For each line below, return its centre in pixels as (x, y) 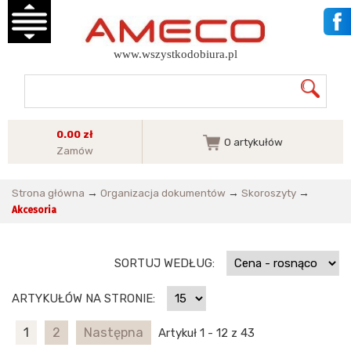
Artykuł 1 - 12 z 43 (206, 333)
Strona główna (48, 193)
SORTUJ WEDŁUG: (165, 264)
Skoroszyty (269, 193)
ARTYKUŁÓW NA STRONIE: (83, 298)
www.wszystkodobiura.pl (175, 54)
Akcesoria (34, 210)
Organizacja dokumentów (163, 193)
